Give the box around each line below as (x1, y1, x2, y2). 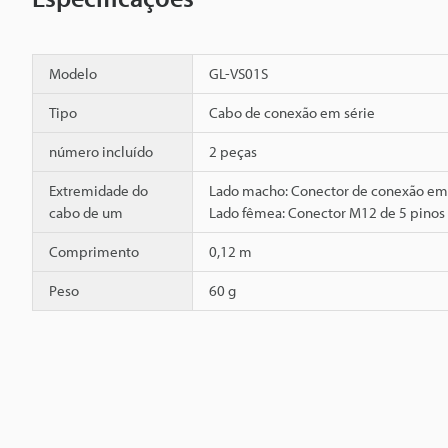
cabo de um (49, 202, 123, 222)
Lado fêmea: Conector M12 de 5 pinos (209, 202, 445, 222)
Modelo (49, 63, 97, 83)
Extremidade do (49, 180, 148, 200)
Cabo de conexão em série (209, 102, 375, 122)
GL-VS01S (209, 63, 268, 83)
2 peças (209, 141, 257, 161)
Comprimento (49, 241, 139, 261)
